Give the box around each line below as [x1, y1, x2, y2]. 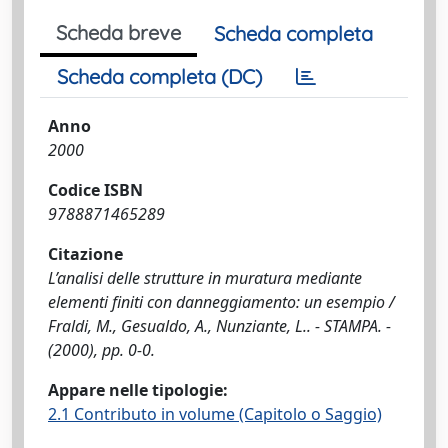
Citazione [48, 243, 123, 265]
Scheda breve [56, 20, 181, 45]
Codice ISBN [48, 179, 143, 201]
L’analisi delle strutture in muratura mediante [48, 267, 362, 289]
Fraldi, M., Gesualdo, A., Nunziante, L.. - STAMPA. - [48, 315, 391, 337]
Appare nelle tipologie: [48, 379, 228, 401]
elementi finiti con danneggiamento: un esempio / [48, 291, 395, 313]
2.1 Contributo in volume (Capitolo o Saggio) [48, 403, 382, 425]
